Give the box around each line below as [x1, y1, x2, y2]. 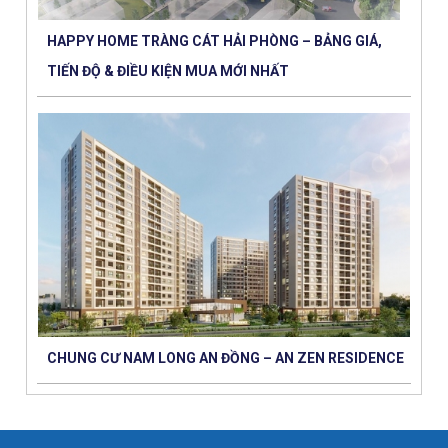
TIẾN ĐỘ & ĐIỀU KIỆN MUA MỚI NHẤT [46, 63, 289, 80]
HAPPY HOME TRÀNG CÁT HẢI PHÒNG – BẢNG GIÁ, [46, 33, 382, 50]
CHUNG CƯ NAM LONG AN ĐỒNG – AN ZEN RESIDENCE [46, 349, 404, 366]
